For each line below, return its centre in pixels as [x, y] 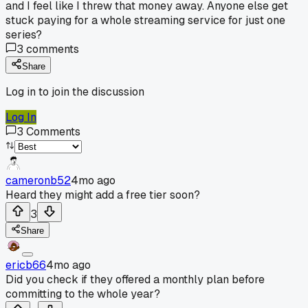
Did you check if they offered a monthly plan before [135, 279]
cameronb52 [38, 180]
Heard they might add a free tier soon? [103, 195]
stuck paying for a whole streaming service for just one [145, 20]
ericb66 [26, 265]
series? [24, 34]
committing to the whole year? [83, 294]
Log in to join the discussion [75, 91]
